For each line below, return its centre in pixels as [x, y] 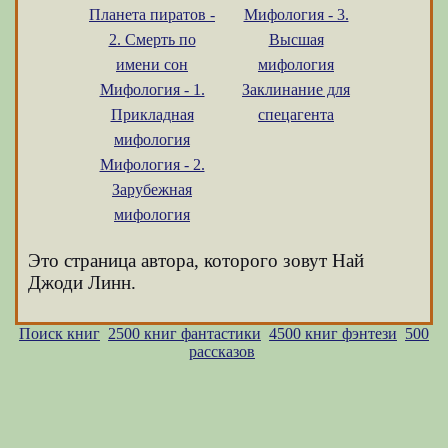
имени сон [152, 64]
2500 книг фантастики [184, 333]
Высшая [296, 39]
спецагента [296, 114]
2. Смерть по [152, 39]
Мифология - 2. [152, 164]
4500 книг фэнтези [333, 333]
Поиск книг [59, 333]
